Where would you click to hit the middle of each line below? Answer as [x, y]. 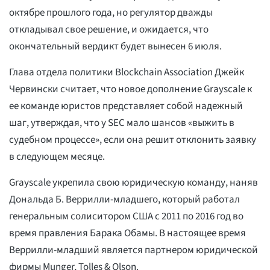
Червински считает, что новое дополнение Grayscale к [130, 89]
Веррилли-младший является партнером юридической [133, 250]
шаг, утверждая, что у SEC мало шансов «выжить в [122, 123]
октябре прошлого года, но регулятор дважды [111, 13]
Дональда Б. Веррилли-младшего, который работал [124, 200]
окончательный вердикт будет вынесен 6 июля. [115, 47]
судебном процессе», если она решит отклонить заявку [133, 140]
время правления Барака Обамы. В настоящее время [127, 234]
